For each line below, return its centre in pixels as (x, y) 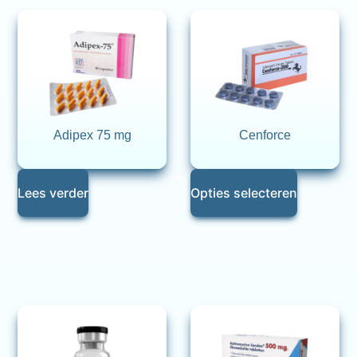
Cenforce (265, 135)
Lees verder (53, 193)
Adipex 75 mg (92, 135)
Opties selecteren (244, 193)
